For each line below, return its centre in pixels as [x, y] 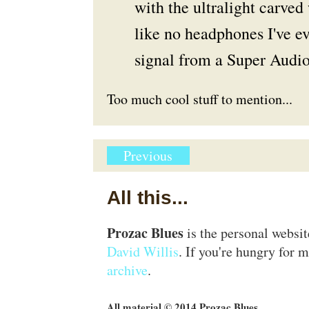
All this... [147, 198]
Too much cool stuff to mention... [199, 99]
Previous [148, 156]
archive [127, 270]
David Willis [142, 251]
